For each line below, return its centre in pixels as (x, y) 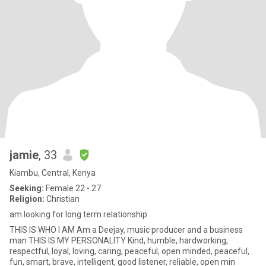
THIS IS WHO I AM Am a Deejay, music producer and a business (126, 230)
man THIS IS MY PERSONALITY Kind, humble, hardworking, (119, 240)
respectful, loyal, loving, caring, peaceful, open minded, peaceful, (129, 251)
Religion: (27, 199)
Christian (62, 199)
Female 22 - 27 (72, 188)
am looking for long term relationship (78, 214)
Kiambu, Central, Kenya (53, 173)
